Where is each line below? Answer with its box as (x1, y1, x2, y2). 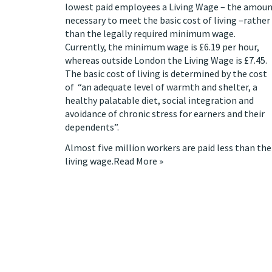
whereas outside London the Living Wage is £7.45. (65, 54, 267, 66)
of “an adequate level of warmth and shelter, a (65, 81, 257, 93)
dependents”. (65, 121, 119, 133)
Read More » (114, 155, 163, 167)
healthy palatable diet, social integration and (65, 94, 254, 106)
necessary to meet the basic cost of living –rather (65, 14, 270, 26)
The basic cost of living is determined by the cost (65, 67, 267, 80)
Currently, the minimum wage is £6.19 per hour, (65, 41, 259, 53)
